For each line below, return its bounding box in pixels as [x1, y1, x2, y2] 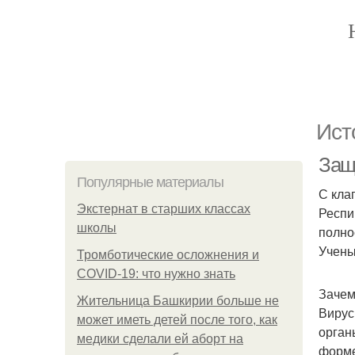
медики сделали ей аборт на [77, 332, 243, 345]
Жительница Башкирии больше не [77, 294, 279, 307]
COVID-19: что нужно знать [77, 267, 235, 281]
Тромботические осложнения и [77, 248, 259, 261]
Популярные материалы [77, 174, 223, 190]
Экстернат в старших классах [77, 202, 250, 216]
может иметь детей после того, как [77, 313, 277, 326]
